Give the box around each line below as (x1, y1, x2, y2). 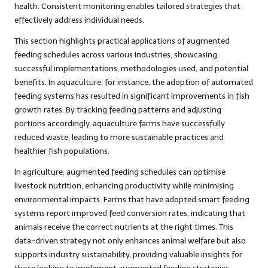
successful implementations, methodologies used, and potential (14, 63, 248, 74)
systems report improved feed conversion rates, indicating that (14, 208, 245, 218)
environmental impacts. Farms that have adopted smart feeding (14, 194, 249, 205)
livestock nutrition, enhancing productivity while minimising (14, 180, 234, 191)
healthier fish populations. (14, 145, 109, 156)
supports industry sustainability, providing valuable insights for (14, 249, 242, 260)
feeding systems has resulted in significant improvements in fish (14, 90, 249, 101)
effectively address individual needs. (14, 14, 144, 25)
